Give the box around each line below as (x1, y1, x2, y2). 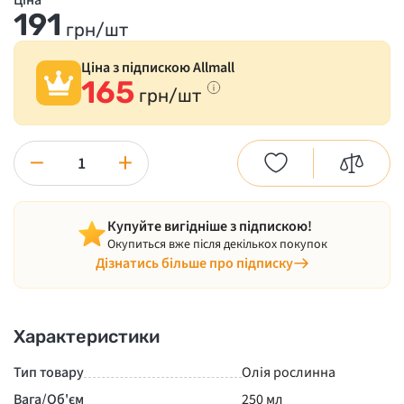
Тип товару (14, 363, 84, 382)
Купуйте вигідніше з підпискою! (107, 216, 312, 236)
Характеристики (14, 326, 160, 347)
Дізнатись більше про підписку (95, 253, 293, 273)
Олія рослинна (242, 363, 335, 382)
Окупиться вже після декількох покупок (107, 235, 327, 253)
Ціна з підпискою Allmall (81, 58, 234, 78)
